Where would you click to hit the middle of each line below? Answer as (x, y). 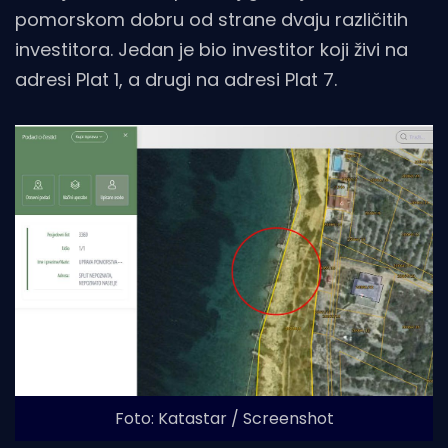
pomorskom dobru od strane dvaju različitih (211, 19)
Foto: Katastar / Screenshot (224, 419)
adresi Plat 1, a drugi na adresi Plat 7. (176, 79)
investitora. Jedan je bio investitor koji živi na (211, 49)
